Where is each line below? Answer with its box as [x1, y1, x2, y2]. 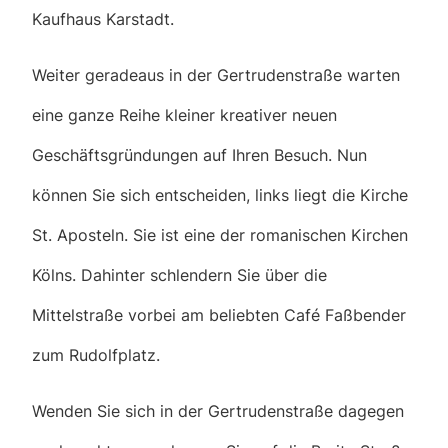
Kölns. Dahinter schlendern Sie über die [32, 265, 327, 286]
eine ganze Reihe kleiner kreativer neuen [32, 105, 337, 126]
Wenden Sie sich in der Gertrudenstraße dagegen [32, 401, 404, 422]
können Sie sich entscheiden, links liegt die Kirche [32, 185, 408, 206]
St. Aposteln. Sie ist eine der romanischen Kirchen [32, 225, 408, 246]
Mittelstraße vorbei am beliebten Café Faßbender [32, 305, 406, 326]
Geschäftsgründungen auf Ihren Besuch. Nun [32, 145, 367, 166]
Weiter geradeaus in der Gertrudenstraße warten [32, 65, 400, 86]
